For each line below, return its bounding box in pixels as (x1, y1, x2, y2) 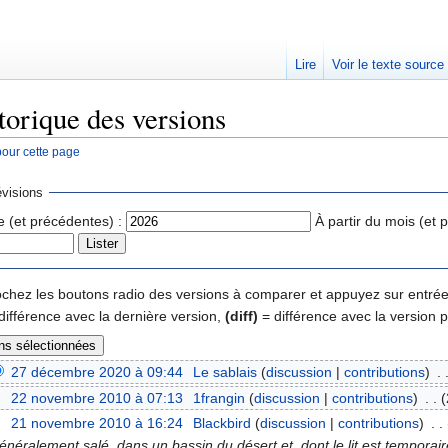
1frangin (192, 389, 245, 406)
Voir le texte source (331, 57, 444, 72)
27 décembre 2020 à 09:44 (11, 364, 184, 381)
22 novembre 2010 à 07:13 (11, 389, 184, 406)
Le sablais (192, 364, 257, 381)
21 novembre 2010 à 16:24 (11, 414, 184, 431)
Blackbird (192, 414, 251, 431)
